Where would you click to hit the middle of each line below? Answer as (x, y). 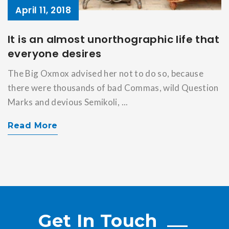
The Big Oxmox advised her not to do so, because (106, 74)
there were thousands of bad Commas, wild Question (113, 88)
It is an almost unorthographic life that (113, 40)
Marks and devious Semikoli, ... (68, 102)
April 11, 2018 (43, 10)
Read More (33, 126)
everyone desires (55, 54)
